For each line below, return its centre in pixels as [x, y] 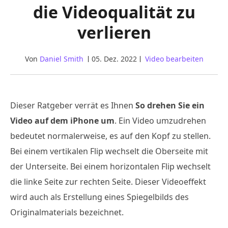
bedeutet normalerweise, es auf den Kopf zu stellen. [110, 136]
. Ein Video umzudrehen [160, 121]
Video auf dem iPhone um [62, 121]
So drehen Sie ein [170, 105]
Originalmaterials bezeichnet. [67, 212]
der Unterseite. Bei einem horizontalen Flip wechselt [110, 166]
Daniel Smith [61, 59]
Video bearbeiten [174, 59]
